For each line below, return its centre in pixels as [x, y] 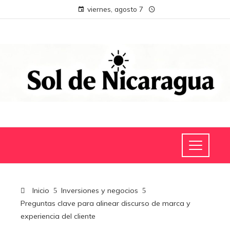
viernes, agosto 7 [115, 9]
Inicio [40, 191]
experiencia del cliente [58, 216]
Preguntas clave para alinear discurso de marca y [106, 204]
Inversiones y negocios [100, 191]
